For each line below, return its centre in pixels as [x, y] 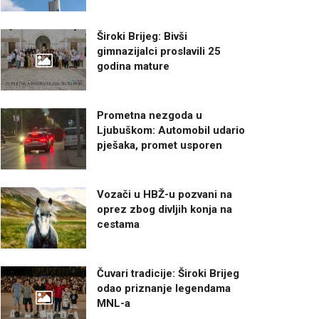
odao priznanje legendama [164, 288]
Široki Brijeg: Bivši [142, 37]
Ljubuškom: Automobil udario [171, 131]
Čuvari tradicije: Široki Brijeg [168, 273]
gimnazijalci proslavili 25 [159, 52]
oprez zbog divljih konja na [164, 209]
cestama [118, 224]
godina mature [133, 67]
